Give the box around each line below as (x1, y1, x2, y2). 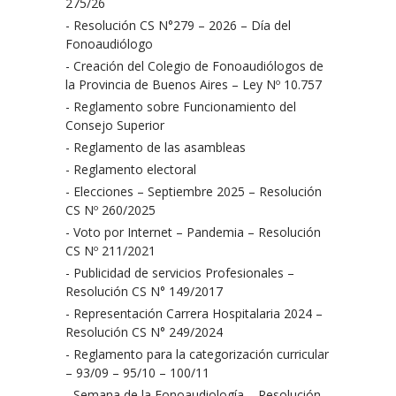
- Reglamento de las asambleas (65, 139, 246, 156)
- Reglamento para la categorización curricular (65, 346, 329, 362)
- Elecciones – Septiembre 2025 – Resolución (65, 183, 322, 200)
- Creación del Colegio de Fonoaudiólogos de (65, 57, 324, 74)
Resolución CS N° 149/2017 (65, 283, 223, 300)
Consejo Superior (65, 117, 164, 133)
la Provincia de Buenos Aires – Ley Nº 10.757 (65, 76, 322, 93)
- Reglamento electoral (65, 161, 196, 178)
